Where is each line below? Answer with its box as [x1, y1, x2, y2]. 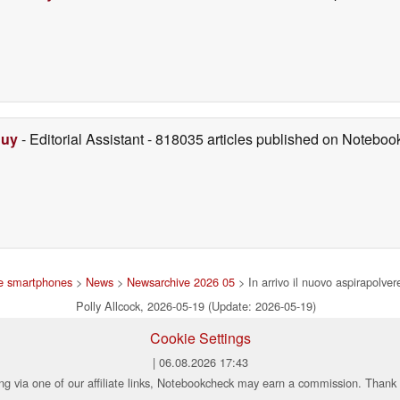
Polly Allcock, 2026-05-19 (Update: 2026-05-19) [75, 296, 316, 314]
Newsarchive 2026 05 [126, 272, 235, 290]
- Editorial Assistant [18, 128, 147, 149]
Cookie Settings [149, 327, 251, 348]
